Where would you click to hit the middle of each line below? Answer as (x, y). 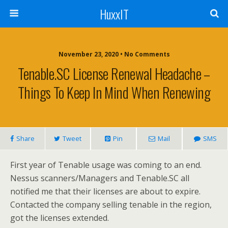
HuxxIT (114, 14)
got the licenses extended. (60, 218)
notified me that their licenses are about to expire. (105, 191)
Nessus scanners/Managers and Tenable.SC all (100, 178)
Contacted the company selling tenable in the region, (111, 205)
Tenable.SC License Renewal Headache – (114, 73)
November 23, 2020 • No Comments (114, 54)
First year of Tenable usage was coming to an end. (106, 165)
